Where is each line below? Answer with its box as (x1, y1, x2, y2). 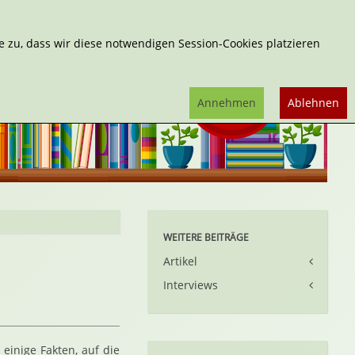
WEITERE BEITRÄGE (163, 231, 250, 244)
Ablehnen (288, 95, 339, 110)
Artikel (163, 254, 198, 269)
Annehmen (197, 95, 256, 110)
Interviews (163, 277, 219, 292)
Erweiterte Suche (126, 4, 216, 19)
